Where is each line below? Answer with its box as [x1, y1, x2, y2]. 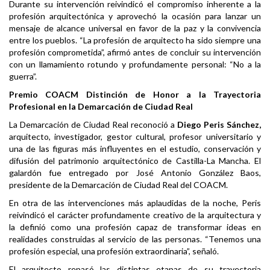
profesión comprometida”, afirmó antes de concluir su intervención [9, 47, 261, 58]
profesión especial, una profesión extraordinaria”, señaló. [9, 246, 219, 257]
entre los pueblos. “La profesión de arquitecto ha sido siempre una [9, 35, 261, 46]
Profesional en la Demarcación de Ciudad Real [9, 101, 193, 112]
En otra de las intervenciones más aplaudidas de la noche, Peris [9, 198, 261, 209]
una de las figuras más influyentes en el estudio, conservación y [9, 143, 261, 154]
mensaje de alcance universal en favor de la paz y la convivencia [9, 23, 261, 34]
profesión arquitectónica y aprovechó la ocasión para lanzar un [9, 11, 261, 22]
